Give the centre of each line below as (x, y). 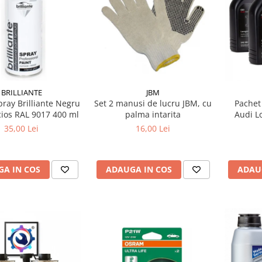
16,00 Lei (153, 128)
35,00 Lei (21, 128)
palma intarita (153, 114)
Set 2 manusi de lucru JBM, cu (153, 103)
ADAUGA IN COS (139, 169)
